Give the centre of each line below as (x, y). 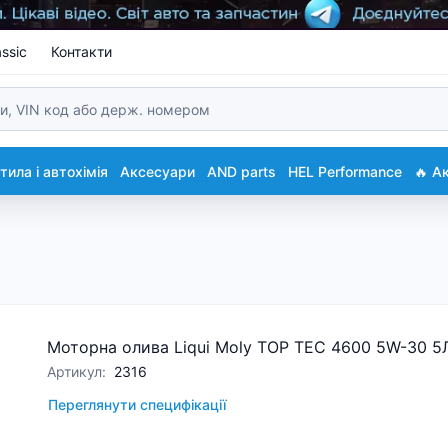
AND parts (241, 171)
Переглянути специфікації (137, 404)
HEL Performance (345, 171)
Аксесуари (157, 171)
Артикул (74, 371)
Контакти (81, 51)
